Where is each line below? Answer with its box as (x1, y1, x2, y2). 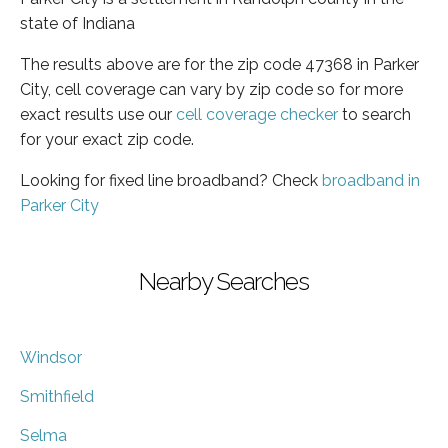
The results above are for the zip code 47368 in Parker (20, 54, 419, 74)
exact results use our (20, 104, 176, 124)
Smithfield (20, 386, 94, 406)
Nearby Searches (139, 266, 309, 296)
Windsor (20, 347, 82, 367)
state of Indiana (20, 13, 135, 33)
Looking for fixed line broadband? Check (20, 170, 322, 190)
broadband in (322, 170, 420, 190)
